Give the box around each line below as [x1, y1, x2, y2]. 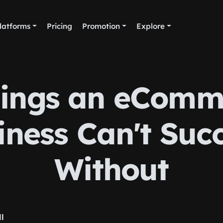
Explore [136, 21, 165, 31]
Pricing [47, 21, 73, 31]
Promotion [82, 21, 120, 31]
